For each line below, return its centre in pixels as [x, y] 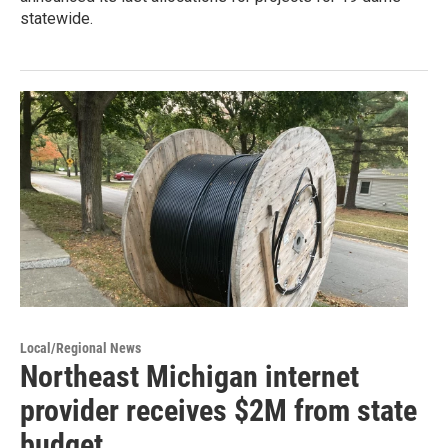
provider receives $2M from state [218, 410]
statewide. [56, 18]
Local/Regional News [80, 347]
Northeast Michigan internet [189, 376]
